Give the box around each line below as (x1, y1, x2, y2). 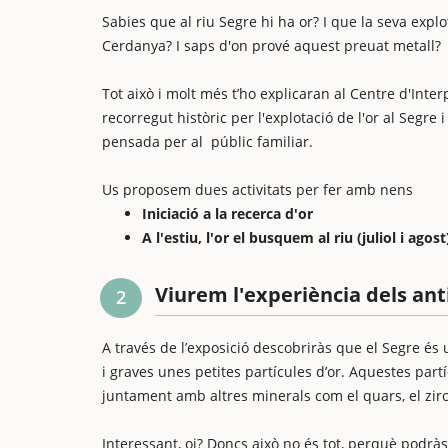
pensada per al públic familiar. (102, 132, 313, 151)
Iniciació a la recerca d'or (142, 204, 313, 223)
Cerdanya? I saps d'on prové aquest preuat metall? (102, 36, 441, 55)
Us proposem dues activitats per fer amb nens (102, 180, 413, 199)
